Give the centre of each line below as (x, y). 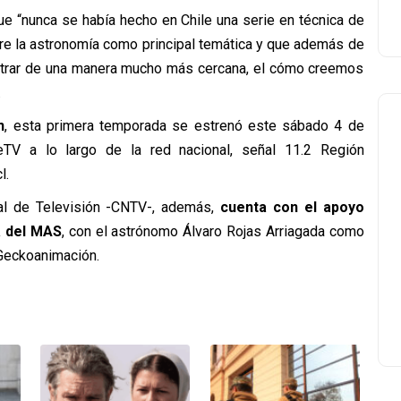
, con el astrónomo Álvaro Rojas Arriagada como (213, 231)
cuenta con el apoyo (289, 207)
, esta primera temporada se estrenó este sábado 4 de (184, 126)
